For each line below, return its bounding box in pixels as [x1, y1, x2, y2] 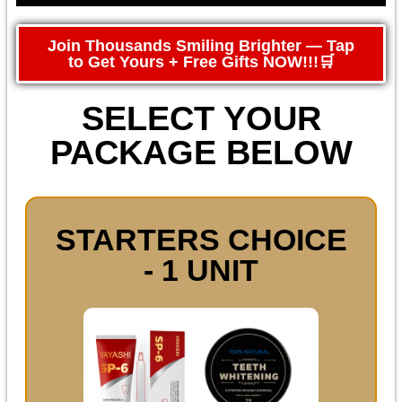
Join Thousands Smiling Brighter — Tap [48, 37, 354, 56]
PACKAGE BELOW [49, 134, 353, 172]
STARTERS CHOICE [55, 223, 347, 258]
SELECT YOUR [81, 100, 321, 138]
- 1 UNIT [144, 253, 258, 288]
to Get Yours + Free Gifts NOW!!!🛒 [67, 53, 335, 72]
